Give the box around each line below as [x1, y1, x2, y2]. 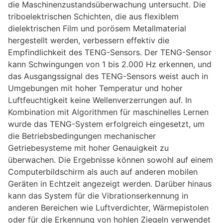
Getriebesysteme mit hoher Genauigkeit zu [8, 143, 169, 153]
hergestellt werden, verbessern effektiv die [8, 35, 169, 46]
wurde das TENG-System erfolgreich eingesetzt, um [8, 119, 205, 129]
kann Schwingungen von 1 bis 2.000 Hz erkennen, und [8, 59, 212, 70]
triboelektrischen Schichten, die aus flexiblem [8, 11, 179, 22]
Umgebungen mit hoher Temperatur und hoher [8, 83, 183, 94]
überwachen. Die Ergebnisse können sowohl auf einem [8, 155, 213, 165]
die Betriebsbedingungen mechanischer [8, 131, 156, 141]
